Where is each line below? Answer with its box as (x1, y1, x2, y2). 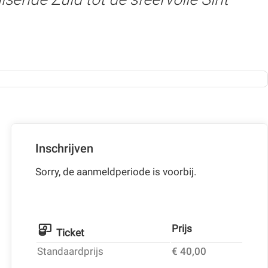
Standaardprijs (36, 245, 103, 258)
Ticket (56, 227, 85, 239)
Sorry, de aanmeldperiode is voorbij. (35, 166, 196, 178)
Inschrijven (35, 141, 93, 156)
